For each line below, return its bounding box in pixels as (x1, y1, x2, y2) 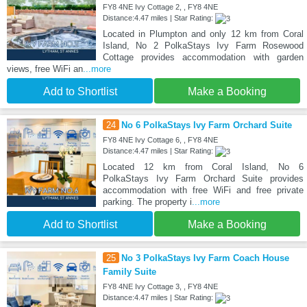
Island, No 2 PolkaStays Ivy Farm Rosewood (102, 40, 304, 51)
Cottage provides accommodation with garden (102, 51, 304, 62)
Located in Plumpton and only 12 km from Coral (102, 28, 304, 39)
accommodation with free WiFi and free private (102, 184, 304, 195)
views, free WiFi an (7, 63, 83, 74)
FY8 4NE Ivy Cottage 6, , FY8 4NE (102, 135, 218, 144)
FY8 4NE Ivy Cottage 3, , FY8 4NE (102, 282, 218, 291)
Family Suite (102, 266, 156, 277)
